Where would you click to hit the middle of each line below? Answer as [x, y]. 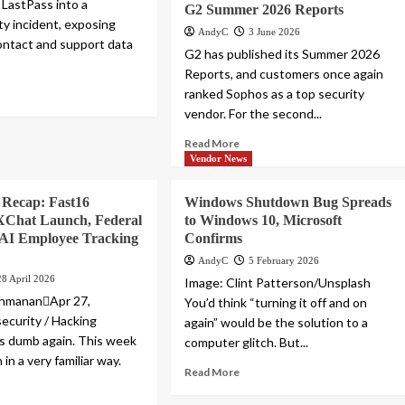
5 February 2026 [284, 261]
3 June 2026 [275, 32]
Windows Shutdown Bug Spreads [288, 202]
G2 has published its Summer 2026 [283, 54]
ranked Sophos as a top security [275, 94]
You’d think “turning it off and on [276, 303]
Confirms [214, 239]
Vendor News [219, 159]
